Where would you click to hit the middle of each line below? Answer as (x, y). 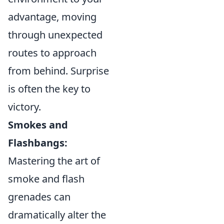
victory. (24, 106)
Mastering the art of (54, 160)
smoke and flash (46, 178)
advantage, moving (52, 16)
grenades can (39, 196)
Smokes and (38, 124)
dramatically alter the (57, 214)
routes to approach (52, 52)
